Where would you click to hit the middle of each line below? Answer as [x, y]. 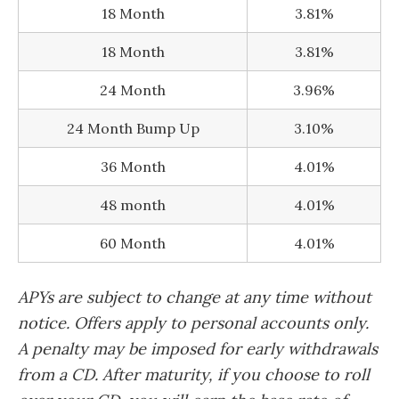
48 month [133, 204]
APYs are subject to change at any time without [195, 297]
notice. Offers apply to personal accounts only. [193, 322]
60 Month [133, 243]
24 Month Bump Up [133, 128]
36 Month [133, 166]
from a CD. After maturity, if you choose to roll [194, 374]
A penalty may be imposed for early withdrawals [198, 348]
